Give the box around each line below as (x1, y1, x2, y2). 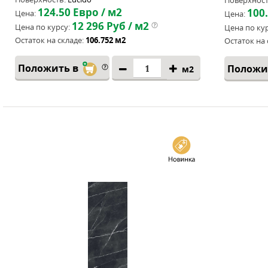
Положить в (18, 62, 81, 75)
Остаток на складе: (15, 35, 84, 45)
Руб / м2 (104, 19, 149, 33)
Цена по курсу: (15, 22, 70, 32)
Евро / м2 (71, 5, 122, 19)
